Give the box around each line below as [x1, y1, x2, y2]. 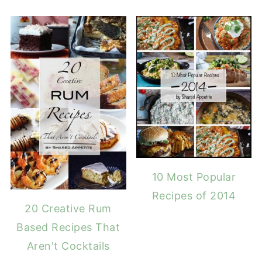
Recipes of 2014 [151, 189, 236, 202]
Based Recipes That [16, 221, 120, 234]
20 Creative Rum [25, 202, 112, 215]
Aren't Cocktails [26, 240, 110, 253]
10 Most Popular [151, 171, 236, 184]
